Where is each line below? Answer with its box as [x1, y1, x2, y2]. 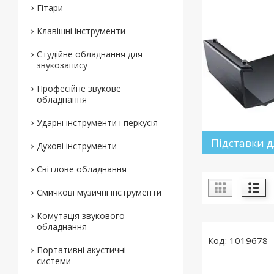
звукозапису [37, 59, 87, 71]
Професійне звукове [37, 83, 121, 94]
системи [37, 255, 71, 267]
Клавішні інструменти [37, 25, 125, 37]
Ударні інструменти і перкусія [37, 117, 158, 128]
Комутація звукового [37, 210, 125, 221]
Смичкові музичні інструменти [37, 187, 161, 198]
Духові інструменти [37, 140, 117, 152]
